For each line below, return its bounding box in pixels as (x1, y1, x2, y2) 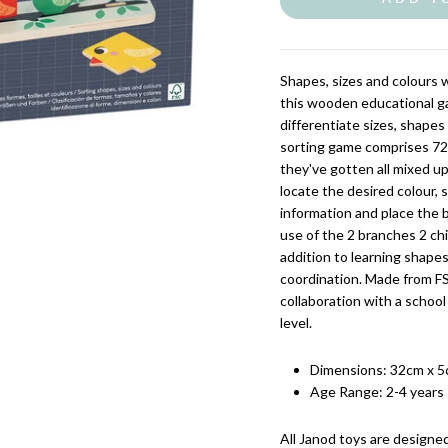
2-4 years (386, 383, 444, 400)
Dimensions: (310, 361, 390, 378)
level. (280, 314, 312, 331)
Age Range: (310, 383, 383, 400)
